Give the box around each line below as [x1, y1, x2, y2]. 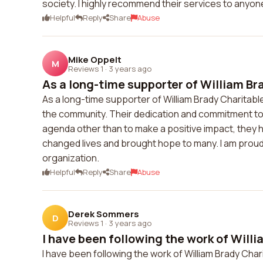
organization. [42, 151, 99, 164]
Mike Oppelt [68, 53, 122, 66]
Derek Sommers [68, 207, 139, 220]
